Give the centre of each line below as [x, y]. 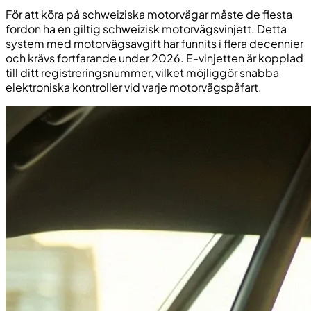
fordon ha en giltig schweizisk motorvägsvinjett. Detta [146, 28]
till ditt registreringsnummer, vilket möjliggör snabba [142, 72]
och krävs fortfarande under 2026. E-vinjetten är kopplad [154, 58]
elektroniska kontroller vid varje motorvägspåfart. [134, 87]
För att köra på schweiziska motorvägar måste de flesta [149, 14]
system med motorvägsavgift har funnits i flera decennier [154, 43]
